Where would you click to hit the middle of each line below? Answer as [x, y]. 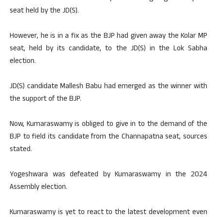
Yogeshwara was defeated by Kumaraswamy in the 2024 [108, 175]
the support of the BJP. [46, 100]
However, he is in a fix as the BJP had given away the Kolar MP [108, 37]
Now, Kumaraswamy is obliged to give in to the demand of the [108, 125]
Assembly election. [39, 188]
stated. [21, 150]
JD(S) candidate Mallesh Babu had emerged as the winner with [108, 87]
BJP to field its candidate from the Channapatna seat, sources [108, 137]
